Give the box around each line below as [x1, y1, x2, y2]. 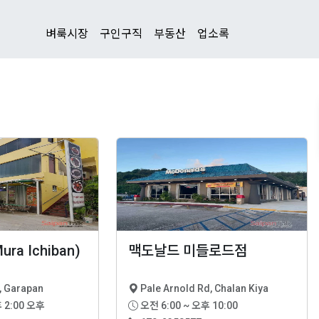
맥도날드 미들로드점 [127, 242, 247, 259]
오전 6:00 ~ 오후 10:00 [140, 300, 238, 311]
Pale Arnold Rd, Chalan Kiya [140, 283, 268, 294]
